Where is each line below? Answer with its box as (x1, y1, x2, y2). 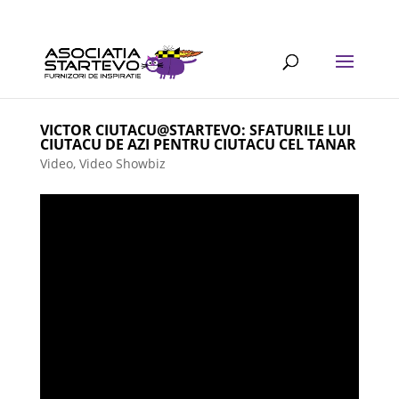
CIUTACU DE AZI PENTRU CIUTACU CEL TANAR (39, 134, 356, 154)
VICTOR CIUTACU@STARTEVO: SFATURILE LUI (39, 120, 351, 140)
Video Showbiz (78, 155, 166, 172)
